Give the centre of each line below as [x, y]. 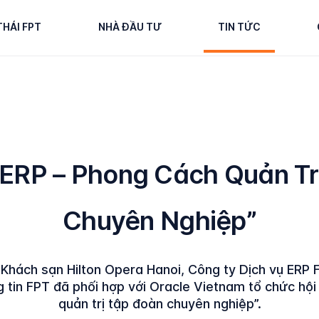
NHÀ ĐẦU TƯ [130, 27]
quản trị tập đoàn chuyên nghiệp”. [159, 304]
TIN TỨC [239, 27]
